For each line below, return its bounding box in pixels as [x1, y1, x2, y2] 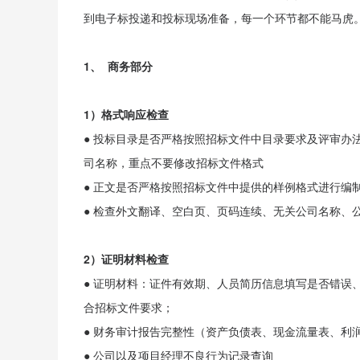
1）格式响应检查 [84, 106, 169, 122]
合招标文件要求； [84, 299, 174, 315]
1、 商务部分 [84, 58, 153, 74]
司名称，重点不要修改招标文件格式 [84, 154, 264, 170]
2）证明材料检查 [84, 251, 169, 267]
